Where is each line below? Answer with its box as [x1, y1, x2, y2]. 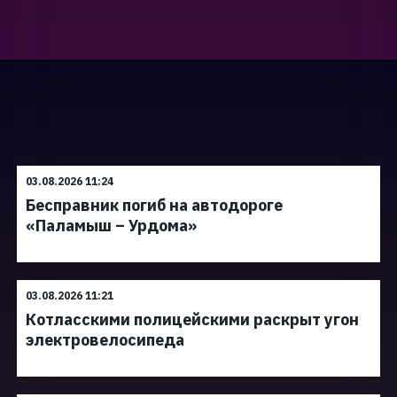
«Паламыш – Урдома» [26, 215, 197, 236]
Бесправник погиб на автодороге [26, 195, 283, 215]
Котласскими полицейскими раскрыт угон [26, 309, 359, 330]
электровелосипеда [26, 330, 184, 350]
